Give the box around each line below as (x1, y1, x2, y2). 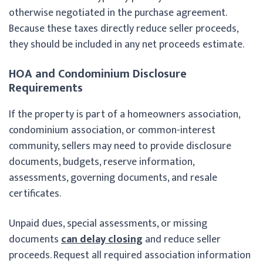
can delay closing (61, 230, 143, 248)
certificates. (9, 184, 61, 203)
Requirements (9, 77, 83, 98)
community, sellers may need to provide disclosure (9, 137, 231, 155)
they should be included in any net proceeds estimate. (9, 35, 244, 53)
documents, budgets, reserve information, (9, 153, 194, 171)
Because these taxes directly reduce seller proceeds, (9, 19, 238, 38)
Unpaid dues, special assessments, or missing (9, 214, 207, 232)
